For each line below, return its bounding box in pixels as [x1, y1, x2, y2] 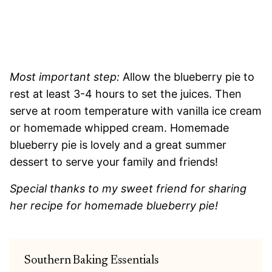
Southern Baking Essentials [24, 254, 159, 267]
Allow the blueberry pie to [120, 70, 254, 84]
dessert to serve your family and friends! [10, 155, 218, 169]
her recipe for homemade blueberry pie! [10, 199, 218, 212]
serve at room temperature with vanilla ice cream [10, 104, 262, 118]
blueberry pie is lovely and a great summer [10, 138, 226, 152]
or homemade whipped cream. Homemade [10, 121, 229, 135]
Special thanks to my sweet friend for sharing [10, 182, 246, 195]
